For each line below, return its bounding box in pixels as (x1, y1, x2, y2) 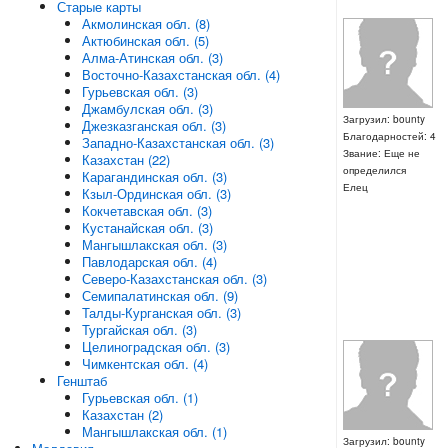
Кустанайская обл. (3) (81, 218, 213, 237)
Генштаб (56, 371, 107, 390)
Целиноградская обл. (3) (81, 337, 230, 356)
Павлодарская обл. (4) (81, 252, 217, 271)
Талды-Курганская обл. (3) (81, 303, 241, 322)
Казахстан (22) (81, 150, 170, 169)
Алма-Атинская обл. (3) (81, 48, 223, 67)
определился (342, 162, 406, 177)
